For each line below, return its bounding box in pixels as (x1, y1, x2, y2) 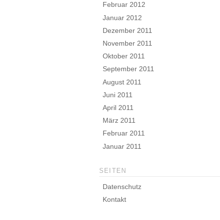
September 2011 (103, 65, 155, 73)
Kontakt (103, 195, 127, 204)
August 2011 (103, 78, 142, 86)
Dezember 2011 (103, 26, 153, 34)
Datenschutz (103, 183, 142, 191)
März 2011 (103, 116, 136, 125)
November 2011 (103, 39, 153, 48)
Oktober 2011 (103, 52, 145, 60)
